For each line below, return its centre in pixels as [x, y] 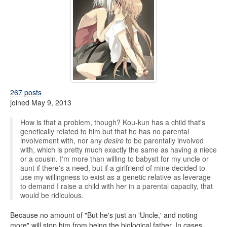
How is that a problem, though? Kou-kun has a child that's [113, 122]
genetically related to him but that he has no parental [105, 131]
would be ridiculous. [52, 195]
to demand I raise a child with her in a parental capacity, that [117, 186]
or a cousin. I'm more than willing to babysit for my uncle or [115, 159]
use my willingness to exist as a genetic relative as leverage [116, 177]
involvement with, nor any [62, 140]
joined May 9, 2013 [41, 102]
